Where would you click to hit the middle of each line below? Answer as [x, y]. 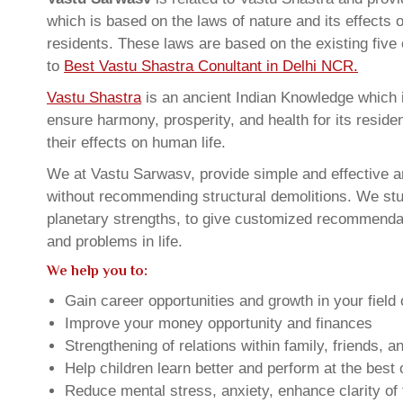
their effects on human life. [136, 143]
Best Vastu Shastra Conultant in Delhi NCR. [211, 66]
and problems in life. [115, 242]
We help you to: [97, 271]
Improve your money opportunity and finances [219, 323]
